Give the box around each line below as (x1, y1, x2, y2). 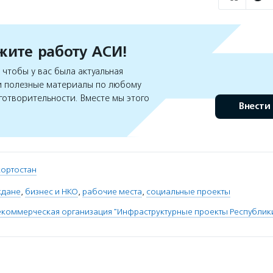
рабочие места (82, 186, 142, 197)
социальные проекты (146, 186, 230, 197)
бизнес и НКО (25, 186, 78, 197)
